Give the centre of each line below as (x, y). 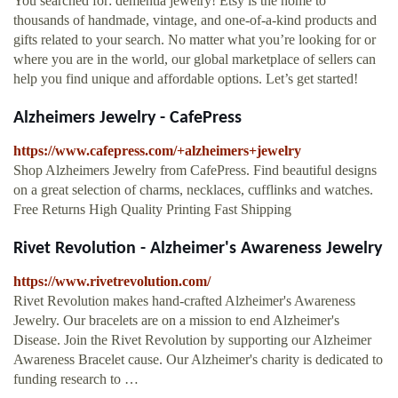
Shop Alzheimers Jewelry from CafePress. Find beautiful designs (195, 171)
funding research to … (76, 379)
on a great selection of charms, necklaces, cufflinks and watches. (193, 190)
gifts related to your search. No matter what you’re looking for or (195, 40)
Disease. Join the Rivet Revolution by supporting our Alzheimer (192, 340)
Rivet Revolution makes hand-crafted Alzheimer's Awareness (184, 301)
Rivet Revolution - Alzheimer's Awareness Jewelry (198, 249)
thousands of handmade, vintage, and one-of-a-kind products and (195, 20)
